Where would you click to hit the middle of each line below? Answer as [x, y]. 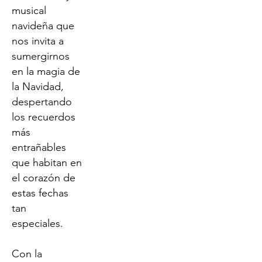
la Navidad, [38, 87]
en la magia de [46, 71]
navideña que [43, 26]
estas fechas [40, 193]
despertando [42, 102]
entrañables [39, 147]
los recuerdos [44, 117]
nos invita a [38, 41]
